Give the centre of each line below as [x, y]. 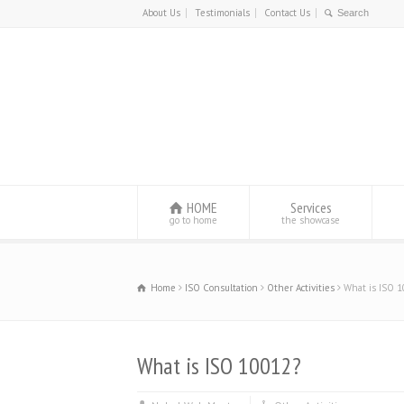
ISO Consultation [221, 288]
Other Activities [301, 288]
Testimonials [222, 13]
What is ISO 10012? [219, 366]
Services [311, 207]
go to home [193, 220]
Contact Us [287, 13]
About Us [161, 13]
